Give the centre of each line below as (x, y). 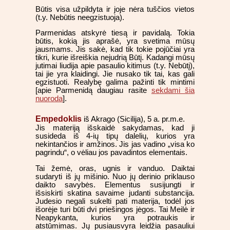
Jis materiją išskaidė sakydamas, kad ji (115, 128)
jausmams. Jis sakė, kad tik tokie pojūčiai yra (115, 50)
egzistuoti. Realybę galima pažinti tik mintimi (115, 82)
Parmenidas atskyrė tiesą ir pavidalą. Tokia (115, 33)
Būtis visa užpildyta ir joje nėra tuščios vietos (115, 9)
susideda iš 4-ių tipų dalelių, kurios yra (115, 136)
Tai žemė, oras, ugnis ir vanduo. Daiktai (115, 168)
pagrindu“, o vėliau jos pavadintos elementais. (111, 152)
